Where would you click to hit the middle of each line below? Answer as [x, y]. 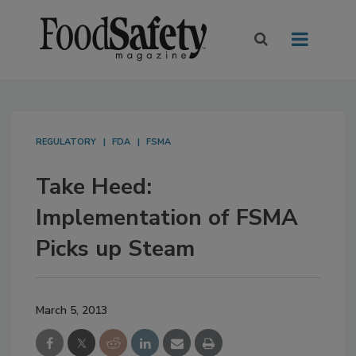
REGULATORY [66, 142]
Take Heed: [94, 187]
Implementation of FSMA [167, 218]
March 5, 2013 [72, 311]
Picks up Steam [115, 249]
